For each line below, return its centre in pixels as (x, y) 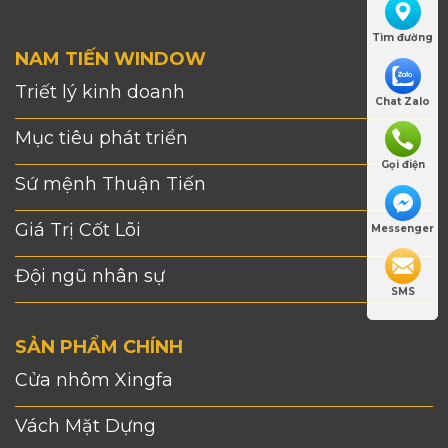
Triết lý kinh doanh (100, 92)
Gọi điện (402, 165)
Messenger (402, 228)
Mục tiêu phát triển (101, 138)
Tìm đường (402, 38)
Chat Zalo (402, 101)
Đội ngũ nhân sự (90, 276)
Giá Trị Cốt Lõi (78, 230)
